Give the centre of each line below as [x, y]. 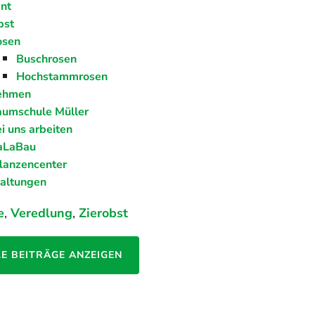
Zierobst [104, 213]
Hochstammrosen [62, 77]
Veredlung [42, 213]
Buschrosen [47, 59]
